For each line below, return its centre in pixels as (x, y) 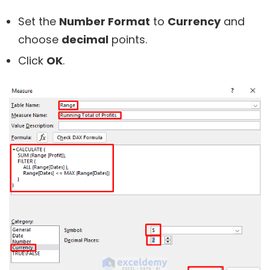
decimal (85, 40)
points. (128, 40)
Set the (39, 22)
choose (40, 40)
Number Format (105, 22)
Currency (194, 22)
